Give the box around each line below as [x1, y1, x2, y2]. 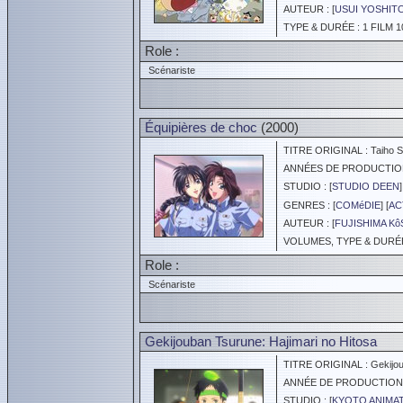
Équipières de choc [145, 120, 257, 135]
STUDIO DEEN [332, 181, 399, 192]
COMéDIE [336, 200, 381, 210]
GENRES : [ [278, 200, 336, 210]
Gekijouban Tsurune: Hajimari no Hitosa [145, 334, 377, 349]
